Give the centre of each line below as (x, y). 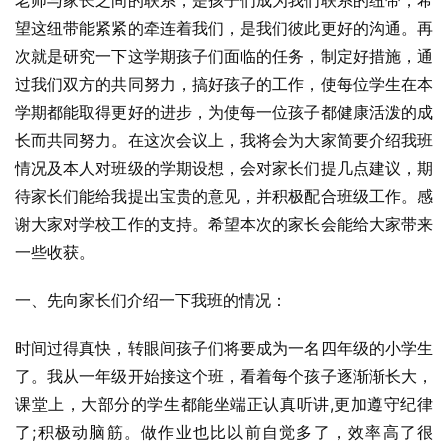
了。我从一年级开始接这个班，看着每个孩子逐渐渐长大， (224, 376)
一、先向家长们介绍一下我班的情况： (151, 300)
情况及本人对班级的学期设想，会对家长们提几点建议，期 (224, 168)
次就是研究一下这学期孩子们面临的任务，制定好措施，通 (224, 56)
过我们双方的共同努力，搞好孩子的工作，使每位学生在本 (224, 84)
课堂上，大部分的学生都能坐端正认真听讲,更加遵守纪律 (224, 404)
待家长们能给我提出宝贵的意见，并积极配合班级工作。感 (224, 196)
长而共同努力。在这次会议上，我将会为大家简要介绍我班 (224, 140)
